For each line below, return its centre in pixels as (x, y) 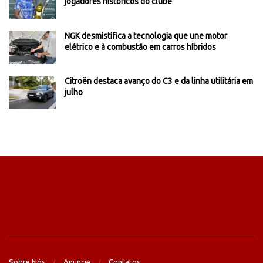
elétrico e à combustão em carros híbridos (140, 47)
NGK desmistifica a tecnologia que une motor (146, 36)
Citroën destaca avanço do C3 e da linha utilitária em (159, 81)
